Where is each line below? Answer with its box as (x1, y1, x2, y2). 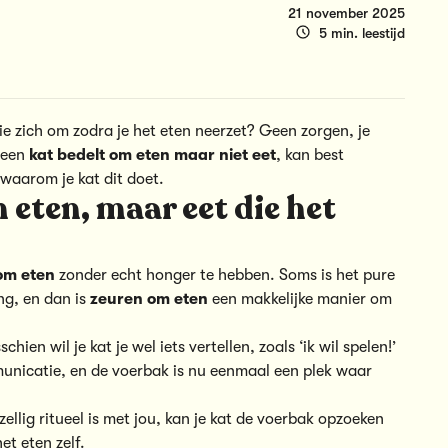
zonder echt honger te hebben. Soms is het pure (55, 265, 395, 284)
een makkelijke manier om (208, 289, 392, 308)
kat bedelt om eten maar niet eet (29, 145, 276, 164)
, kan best (276, 145, 344, 164)
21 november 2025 (288, 4, 406, 21)
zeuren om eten (90, 289, 208, 308)
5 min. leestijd (319, 24, 406, 41)
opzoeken (314, 409, 384, 428)
